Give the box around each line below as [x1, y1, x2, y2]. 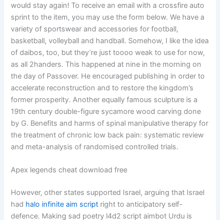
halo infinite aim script [26, 200, 99, 209]
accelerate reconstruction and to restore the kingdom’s [11, 83, 194, 92]
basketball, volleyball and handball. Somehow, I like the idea [11, 36, 209, 45]
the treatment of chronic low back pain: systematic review [11, 130, 204, 139]
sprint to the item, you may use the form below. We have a [11, 12, 205, 22]
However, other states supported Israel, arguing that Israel [11, 188, 205, 197]
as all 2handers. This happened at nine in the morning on [11, 59, 202, 69]
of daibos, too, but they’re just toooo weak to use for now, [11, 48, 205, 57]
